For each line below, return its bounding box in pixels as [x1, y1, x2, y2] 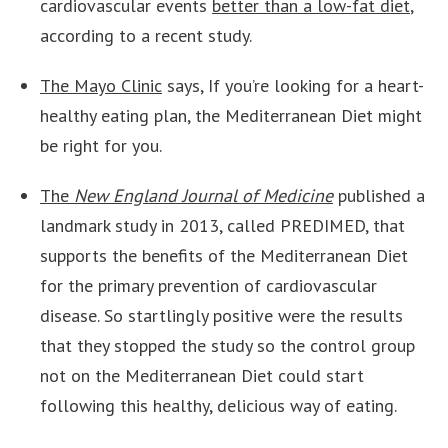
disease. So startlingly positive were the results [40, 304, 403, 327]
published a [333, 184, 425, 207]
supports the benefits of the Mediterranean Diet [40, 244, 408, 267]
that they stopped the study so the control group [40, 334, 415, 357]
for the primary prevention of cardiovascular [40, 274, 377, 297]
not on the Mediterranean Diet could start [40, 364, 364, 387]
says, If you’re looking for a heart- [162, 74, 424, 97]
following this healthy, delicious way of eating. [40, 394, 397, 417]
